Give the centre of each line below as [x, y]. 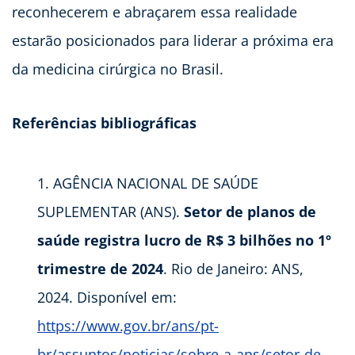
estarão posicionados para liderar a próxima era [173, 41]
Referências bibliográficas [104, 123]
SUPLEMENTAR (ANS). [111, 212]
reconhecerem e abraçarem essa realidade [155, 12]
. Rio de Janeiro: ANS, [233, 269]
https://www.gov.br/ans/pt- [128, 326]
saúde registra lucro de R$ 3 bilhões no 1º [184, 240]
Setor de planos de [250, 212]
